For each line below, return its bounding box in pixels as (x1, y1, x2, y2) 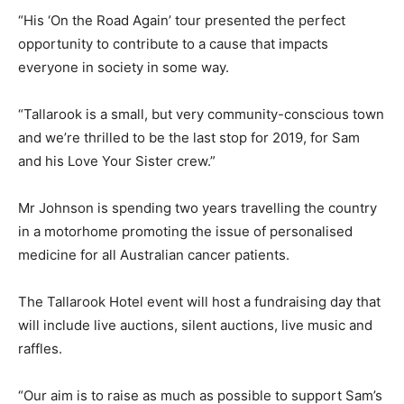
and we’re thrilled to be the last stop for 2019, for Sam (18, 128, 360, 146)
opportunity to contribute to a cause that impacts (18, 34, 328, 52)
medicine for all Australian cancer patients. (18, 245, 289, 263)
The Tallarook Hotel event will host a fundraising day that (18, 292, 381, 310)
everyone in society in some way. (18, 58, 229, 76)
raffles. (18, 339, 62, 357)
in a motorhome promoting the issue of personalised (18, 222, 353, 240)
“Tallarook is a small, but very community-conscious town (18, 105, 384, 123)
